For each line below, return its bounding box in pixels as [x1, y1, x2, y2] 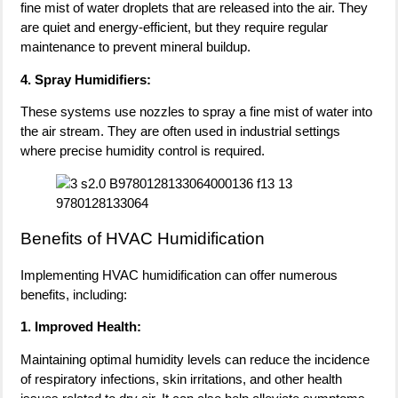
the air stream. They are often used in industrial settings [20, 123, 340, 139]
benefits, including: [20, 287, 127, 303]
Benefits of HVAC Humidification [20, 229, 265, 249]
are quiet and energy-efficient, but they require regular [20, 20, 328, 36]
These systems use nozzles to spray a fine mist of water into [20, 104, 372, 120]
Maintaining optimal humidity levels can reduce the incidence [20, 351, 370, 367]
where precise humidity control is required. [20, 143, 265, 159]
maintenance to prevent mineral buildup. [20, 39, 251, 55]
